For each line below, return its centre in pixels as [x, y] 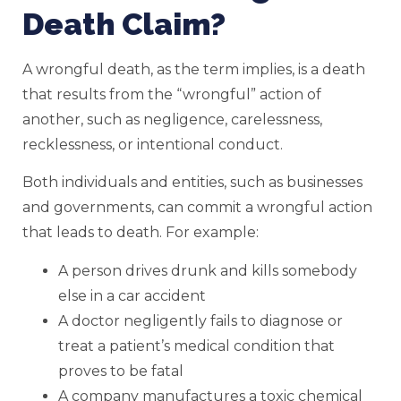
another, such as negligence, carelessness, [172, 119]
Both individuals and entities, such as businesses [192, 183]
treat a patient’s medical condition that [196, 346]
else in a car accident [132, 295]
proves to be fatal [121, 371]
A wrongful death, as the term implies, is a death [194, 69]
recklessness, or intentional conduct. [153, 144]
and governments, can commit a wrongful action [197, 208]
